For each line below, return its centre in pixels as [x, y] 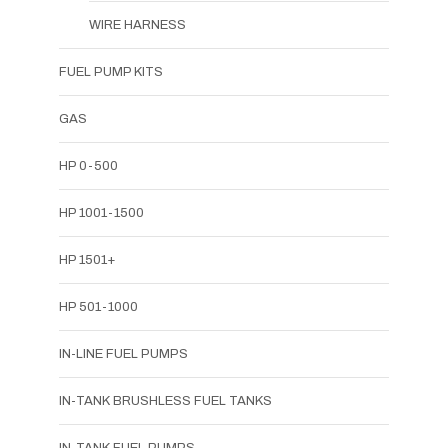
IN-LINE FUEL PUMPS [123, 353]
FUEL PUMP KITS [111, 71]
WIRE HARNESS [137, 24]
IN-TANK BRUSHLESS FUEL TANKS [165, 400]
